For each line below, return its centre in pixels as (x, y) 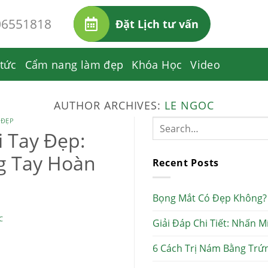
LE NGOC (189, 105)
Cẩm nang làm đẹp (74, 64)
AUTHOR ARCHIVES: (109, 105)
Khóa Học (157, 64)
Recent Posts (186, 163)
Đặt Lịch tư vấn (157, 24)
